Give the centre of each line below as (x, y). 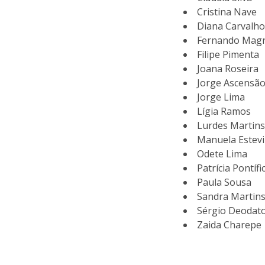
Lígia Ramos (224, 111)
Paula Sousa (224, 182)
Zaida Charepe (230, 225)
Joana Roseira (228, 69)
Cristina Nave (227, 12)
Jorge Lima (221, 97)
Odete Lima (222, 154)
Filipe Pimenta (228, 54)
